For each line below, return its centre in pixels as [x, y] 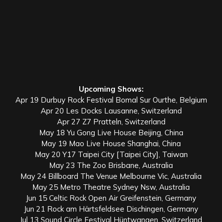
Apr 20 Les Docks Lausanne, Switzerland [111, 111]
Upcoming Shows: [111, 89]
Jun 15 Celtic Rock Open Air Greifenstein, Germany [111, 198]
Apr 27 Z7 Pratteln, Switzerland [111, 121]
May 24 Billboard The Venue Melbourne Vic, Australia [111, 176]
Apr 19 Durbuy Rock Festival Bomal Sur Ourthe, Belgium [111, 100]
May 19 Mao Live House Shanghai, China [111, 143]
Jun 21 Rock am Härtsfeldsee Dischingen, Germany [111, 209]
